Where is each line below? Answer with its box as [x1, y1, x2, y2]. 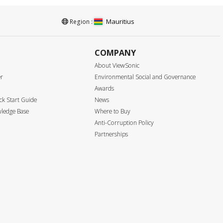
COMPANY [94, 47, 136, 58]
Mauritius [106, 16, 135, 26]
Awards [94, 84, 114, 93]
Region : [68, 17, 94, 26]
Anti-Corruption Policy [94, 118, 154, 127]
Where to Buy [94, 107, 130, 116]
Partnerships [94, 130, 128, 139]
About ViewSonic [94, 61, 139, 70]
